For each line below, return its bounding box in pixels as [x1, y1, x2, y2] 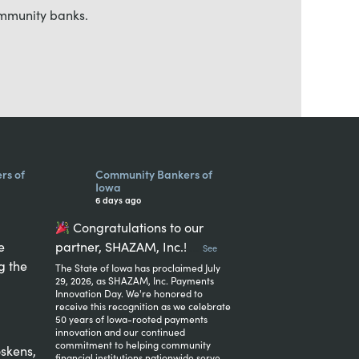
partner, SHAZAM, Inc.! [55, 237, 188, 255]
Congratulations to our [70, 218, 204, 236]
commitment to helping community [55, 337, 212, 351]
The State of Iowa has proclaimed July [55, 260, 221, 274]
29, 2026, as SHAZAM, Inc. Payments [55, 273, 215, 287]
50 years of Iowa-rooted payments [55, 312, 208, 325]
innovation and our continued [55, 325, 186, 338]
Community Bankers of [95, 166, 213, 182]
